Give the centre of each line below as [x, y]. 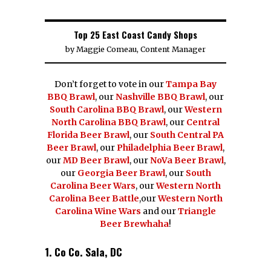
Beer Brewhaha [134, 224]
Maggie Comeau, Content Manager [141, 49]
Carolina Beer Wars [93, 185]
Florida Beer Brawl [88, 135]
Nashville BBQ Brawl [160, 96]
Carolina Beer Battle [94, 198]
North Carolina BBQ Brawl [109, 122]
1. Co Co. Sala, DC [83, 251]
